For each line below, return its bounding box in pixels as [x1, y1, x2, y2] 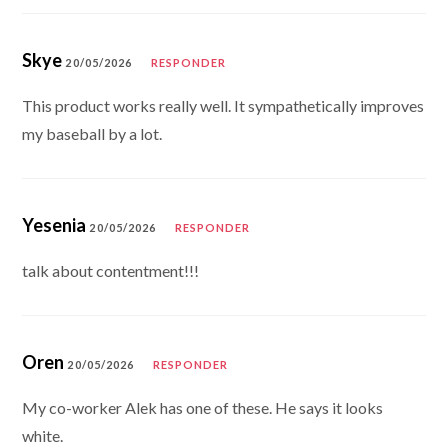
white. [22, 425, 64, 445]
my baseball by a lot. [22, 123, 163, 143]
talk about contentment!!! [22, 260, 200, 280]
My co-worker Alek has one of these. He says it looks [22, 397, 384, 417]
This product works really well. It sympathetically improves [22, 95, 425, 115]
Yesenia [22, 213, 87, 236]
